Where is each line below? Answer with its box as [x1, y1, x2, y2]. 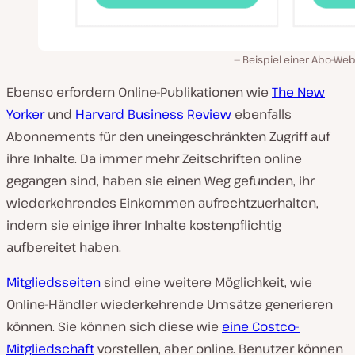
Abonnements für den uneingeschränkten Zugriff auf [6, 128, 330, 145]
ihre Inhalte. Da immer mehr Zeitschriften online [6, 150, 302, 167]
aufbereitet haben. [6, 239, 121, 256]
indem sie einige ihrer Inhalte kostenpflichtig [6, 216, 281, 234]
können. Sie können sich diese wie [6, 318, 222, 335]
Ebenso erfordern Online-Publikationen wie [6, 83, 272, 101]
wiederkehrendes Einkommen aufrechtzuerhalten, [6, 194, 319, 212]
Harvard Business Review [75, 105, 231, 123]
